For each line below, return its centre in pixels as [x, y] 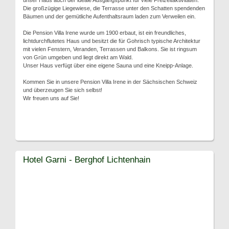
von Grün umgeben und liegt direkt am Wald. [78, 57]
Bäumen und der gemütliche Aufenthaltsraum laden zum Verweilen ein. [109, 16]
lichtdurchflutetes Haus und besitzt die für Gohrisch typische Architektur [112, 41]
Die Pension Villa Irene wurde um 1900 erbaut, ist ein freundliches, [105, 33]
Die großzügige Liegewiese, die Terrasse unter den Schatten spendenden [114, 8]
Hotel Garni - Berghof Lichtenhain [87, 159]
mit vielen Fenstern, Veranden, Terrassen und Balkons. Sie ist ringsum [110, 49]
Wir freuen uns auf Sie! [51, 98]
